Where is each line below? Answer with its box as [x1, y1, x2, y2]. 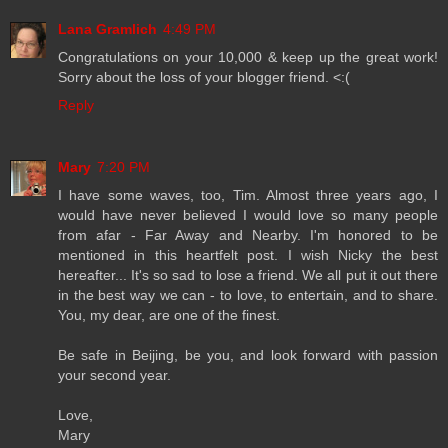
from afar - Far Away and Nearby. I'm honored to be [58, 227, 438, 244]
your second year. [58, 367, 171, 384]
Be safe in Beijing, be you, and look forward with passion [58, 347, 438, 364]
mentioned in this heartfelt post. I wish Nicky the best [58, 247, 438, 264]
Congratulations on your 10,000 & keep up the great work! [58, 49, 438, 66]
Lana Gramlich [58, 21, 157, 38]
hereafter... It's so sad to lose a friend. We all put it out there [58, 267, 438, 284]
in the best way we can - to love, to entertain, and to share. [58, 287, 438, 304]
